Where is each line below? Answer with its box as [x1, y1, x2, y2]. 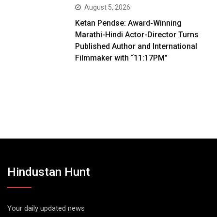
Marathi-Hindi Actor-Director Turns [75, 30, 199, 40]
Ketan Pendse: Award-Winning [75, 18, 182, 28]
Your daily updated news [7, 204, 85, 213]
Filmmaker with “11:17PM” [75, 53, 168, 63]
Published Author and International [75, 42, 198, 51]
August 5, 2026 [84, 3, 131, 12]
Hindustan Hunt [7, 165, 90, 179]
